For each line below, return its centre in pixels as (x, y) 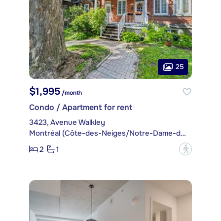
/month (71, 93)
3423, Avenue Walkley (67, 123)
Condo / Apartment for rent (81, 108)
